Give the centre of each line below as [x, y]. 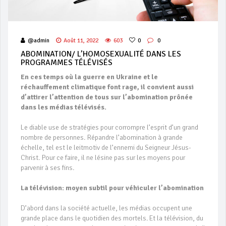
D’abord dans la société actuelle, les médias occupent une [106, 208]
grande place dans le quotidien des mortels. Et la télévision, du [112, 218]
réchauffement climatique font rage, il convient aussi [107, 87]
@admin [39, 41]
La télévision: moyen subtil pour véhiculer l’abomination [112, 188]
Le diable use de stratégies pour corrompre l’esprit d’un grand [109, 128]
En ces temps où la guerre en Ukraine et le [89, 77]
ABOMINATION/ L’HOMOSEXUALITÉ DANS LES [101, 54]
